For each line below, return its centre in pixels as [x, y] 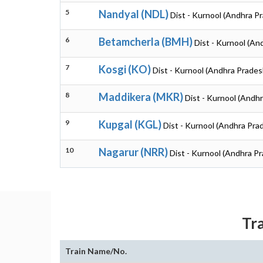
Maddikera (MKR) [141, 97]
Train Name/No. [96, 251]
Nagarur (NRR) [133, 152]
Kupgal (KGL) [130, 124]
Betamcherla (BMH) [146, 42]
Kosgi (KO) [125, 69]
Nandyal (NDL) [134, 14]
